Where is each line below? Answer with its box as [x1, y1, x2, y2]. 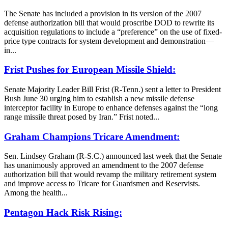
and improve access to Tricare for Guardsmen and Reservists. [4, 179, 200, 188]
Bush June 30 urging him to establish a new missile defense [4, 94, 194, 103]
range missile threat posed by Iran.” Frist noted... [4, 112, 159, 121]
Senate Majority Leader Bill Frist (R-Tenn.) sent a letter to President [4, 84, 221, 94]
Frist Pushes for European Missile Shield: [4, 64, 176, 75]
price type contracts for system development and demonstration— [4, 36, 214, 45]
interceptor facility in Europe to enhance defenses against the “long [4, 103, 218, 112]
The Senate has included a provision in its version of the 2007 [4, 9, 202, 18]
